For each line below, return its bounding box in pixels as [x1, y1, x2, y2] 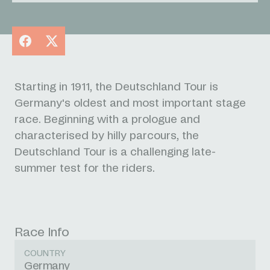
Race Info [14, 227, 69, 239]
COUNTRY [24, 250, 66, 258]
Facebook [19, 34, 63, 47]
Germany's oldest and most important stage [14, 98, 246, 109]
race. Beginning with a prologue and [14, 115, 200, 125]
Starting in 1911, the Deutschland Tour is [14, 82, 218, 93]
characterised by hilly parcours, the [14, 131, 199, 142]
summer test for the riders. [14, 163, 158, 174]
